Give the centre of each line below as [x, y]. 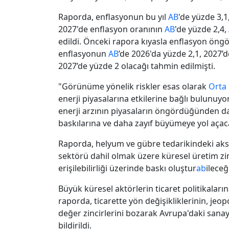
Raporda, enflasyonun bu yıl [113, 17]
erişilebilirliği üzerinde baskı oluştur [127, 168]
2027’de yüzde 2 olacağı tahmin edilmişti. [137, 66]
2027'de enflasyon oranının [111, 29]
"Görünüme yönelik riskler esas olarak [133, 86]
